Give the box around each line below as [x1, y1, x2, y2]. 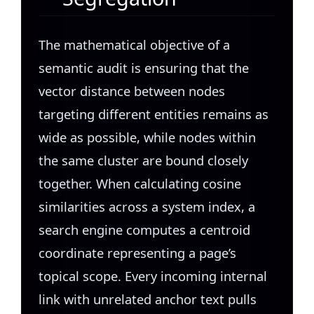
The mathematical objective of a [39, 35, 230, 53]
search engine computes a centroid [39, 220, 250, 238]
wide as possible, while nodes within [39, 128, 256, 146]
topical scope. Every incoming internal [39, 266, 267, 285]
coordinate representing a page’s [39, 243, 236, 261]
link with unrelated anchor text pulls [39, 289, 257, 308]
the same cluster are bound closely [39, 151, 248, 169]
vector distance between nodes [39, 81, 225, 100]
